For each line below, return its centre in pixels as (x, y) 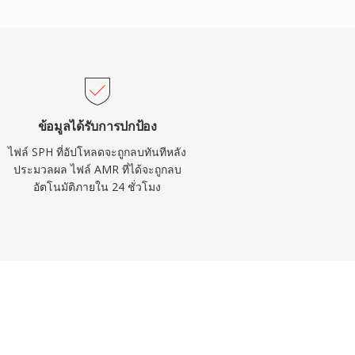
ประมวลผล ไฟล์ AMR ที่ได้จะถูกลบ (97, 169)
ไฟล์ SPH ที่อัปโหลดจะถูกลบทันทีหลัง (97, 152)
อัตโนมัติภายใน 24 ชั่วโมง (97, 187)
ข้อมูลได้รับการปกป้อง (97, 126)
